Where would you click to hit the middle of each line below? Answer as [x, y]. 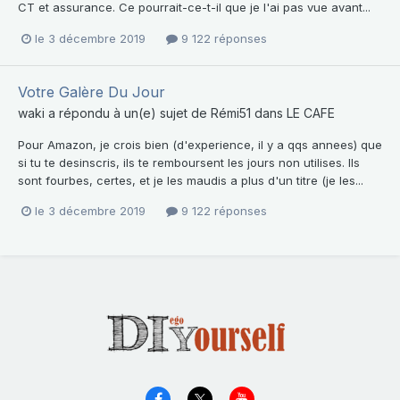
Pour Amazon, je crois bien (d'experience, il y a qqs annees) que [200, 144]
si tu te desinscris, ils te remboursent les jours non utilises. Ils [189, 162]
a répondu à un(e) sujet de [128, 112]
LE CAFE [311, 112]
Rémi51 [231, 112]
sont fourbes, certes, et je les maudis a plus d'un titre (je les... [191, 180]
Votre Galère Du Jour [92, 92]
